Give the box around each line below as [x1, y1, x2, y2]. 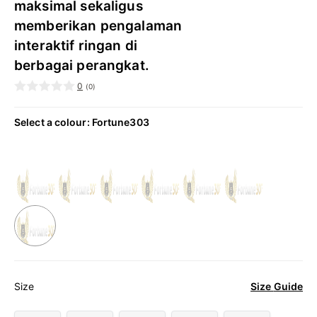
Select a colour [14, 116, 87, 128]
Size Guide [273, 279, 303, 292]
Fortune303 [91, 116, 149, 128]
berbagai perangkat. [14, 57, 149, 74]
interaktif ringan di [14, 38, 137, 54]
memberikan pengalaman [14, 18, 183, 34]
